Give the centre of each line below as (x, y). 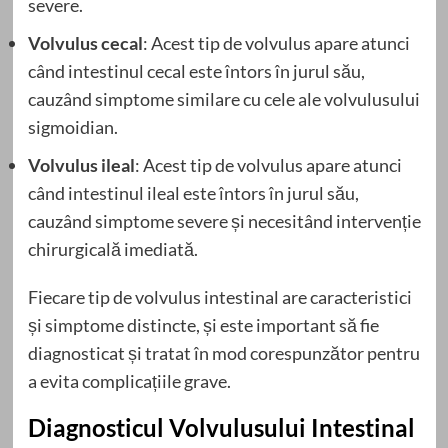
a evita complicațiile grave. (129, 380)
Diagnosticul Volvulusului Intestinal (221, 427)
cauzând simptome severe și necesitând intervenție (224, 220)
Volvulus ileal (81, 164)
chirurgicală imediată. (112, 248)
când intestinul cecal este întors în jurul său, (196, 70)
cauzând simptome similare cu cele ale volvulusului (223, 98)
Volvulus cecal (85, 42)
